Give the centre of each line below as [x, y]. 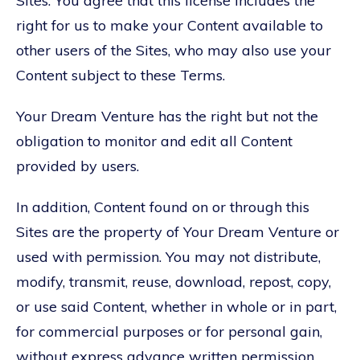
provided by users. [78, 166]
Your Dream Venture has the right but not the [167, 116]
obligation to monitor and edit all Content [154, 141]
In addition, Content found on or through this [163, 207]
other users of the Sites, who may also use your [174, 50]
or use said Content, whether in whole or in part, [176, 306]
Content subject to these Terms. [121, 75]
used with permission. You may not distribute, [168, 256]
